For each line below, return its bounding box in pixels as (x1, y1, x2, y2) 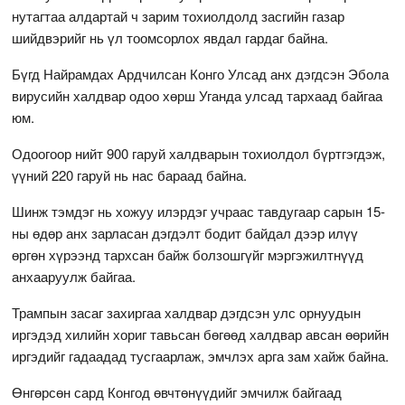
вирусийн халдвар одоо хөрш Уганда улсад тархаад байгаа (12, 85, 383, 105)
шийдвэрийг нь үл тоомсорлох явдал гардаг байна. (12, 27, 329, 47)
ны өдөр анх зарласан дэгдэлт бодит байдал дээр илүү (12, 222, 359, 242)
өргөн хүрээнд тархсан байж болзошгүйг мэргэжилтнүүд (12, 244, 364, 264)
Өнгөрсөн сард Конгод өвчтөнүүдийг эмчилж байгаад (12, 381, 343, 401)
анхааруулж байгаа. (12, 266, 137, 286)
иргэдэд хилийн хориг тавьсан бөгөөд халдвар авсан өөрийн (12, 324, 390, 344)
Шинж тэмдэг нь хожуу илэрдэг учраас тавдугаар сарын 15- (12, 201, 386, 221)
